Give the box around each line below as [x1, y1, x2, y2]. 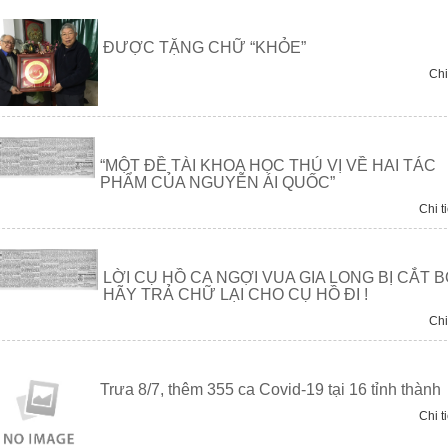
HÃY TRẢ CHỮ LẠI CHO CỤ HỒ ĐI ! [102, 285, 368, 303]
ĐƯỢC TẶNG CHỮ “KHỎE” [102, 38, 306, 56]
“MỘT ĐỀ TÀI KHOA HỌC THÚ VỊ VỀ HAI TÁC [100, 156, 437, 174]
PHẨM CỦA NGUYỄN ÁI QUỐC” [100, 173, 336, 191]
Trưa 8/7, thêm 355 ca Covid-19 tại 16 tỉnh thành [100, 380, 442, 398]
